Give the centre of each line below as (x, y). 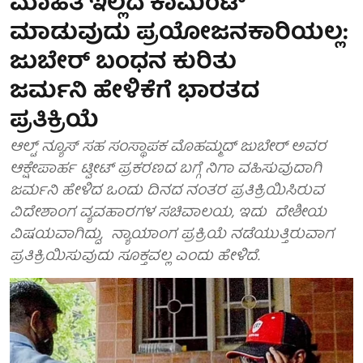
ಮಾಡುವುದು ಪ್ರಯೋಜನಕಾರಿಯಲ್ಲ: (179, 34)
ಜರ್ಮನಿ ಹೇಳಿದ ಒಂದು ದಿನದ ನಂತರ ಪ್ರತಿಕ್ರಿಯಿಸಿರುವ (167, 192)
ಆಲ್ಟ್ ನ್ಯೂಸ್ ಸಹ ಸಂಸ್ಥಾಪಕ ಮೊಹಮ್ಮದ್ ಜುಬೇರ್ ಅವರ (168, 148)
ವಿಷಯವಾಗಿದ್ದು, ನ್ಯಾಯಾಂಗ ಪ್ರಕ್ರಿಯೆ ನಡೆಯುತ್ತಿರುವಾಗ (172, 235)
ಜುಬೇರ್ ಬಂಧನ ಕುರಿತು (123, 64)
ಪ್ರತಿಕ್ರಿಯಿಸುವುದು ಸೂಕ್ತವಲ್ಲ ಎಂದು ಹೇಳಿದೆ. (135, 257)
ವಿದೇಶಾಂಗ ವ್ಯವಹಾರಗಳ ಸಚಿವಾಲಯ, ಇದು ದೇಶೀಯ (168, 214)
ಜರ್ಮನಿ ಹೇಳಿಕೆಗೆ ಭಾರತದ (135, 93)
